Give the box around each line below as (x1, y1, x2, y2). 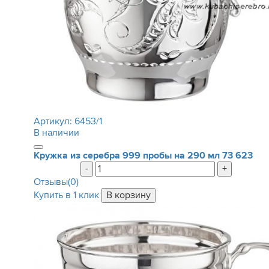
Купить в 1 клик (33, 189, 99, 201)
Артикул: (33, 115, 74, 127)
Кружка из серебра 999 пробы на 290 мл (33, 150, 222, 162)
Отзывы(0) (33, 176, 79, 188)
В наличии (33, 127, 79, 139)
